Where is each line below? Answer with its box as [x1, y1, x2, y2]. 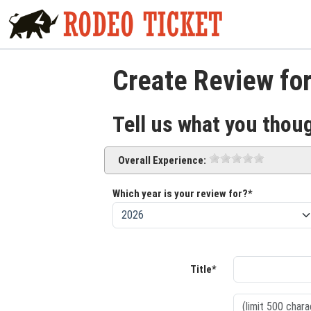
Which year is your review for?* [112, 187, 253, 201]
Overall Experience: [118, 154, 206, 167]
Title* [190, 263, 217, 276]
